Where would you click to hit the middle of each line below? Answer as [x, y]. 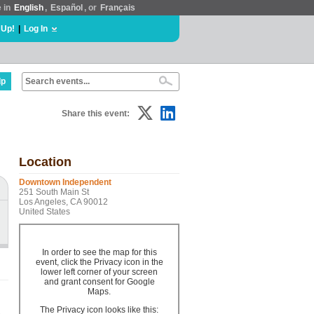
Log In [36, 29]
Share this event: [96, 114]
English [29, 8]
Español [67, 8]
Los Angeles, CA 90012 [63, 202]
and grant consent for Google [99, 282]
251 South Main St [54, 192]
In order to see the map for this [99, 252]
